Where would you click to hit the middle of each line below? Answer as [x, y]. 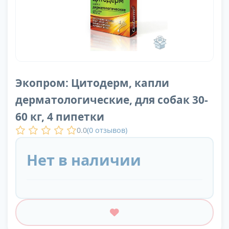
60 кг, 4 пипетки [60, 117]
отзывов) [110, 130]
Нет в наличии [84, 160]
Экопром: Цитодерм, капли [92, 83]
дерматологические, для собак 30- [112, 100]
